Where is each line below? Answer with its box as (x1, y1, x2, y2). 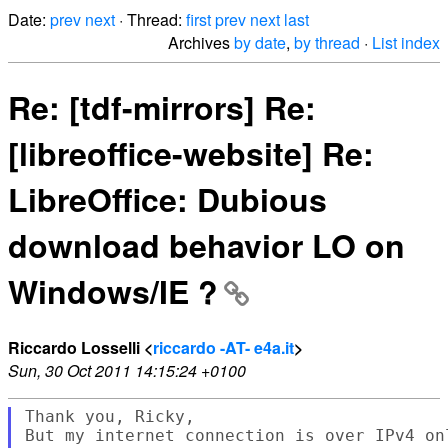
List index (372, 31, 440, 54)
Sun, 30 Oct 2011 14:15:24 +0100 (8, 358, 246, 382)
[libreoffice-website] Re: (8, 130, 374, 177)
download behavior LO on (8, 222, 405, 269)
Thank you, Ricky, (24, 406, 195, 426)
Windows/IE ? (8, 268, 218, 315)
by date (234, 31, 286, 54)
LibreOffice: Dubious (8, 176, 327, 223)
